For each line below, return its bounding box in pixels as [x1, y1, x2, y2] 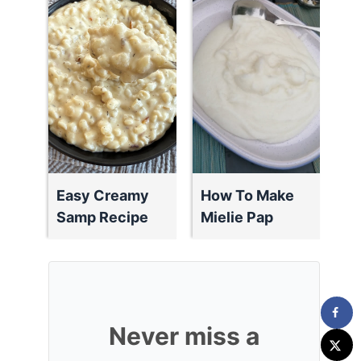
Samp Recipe [56, 209, 149, 226]
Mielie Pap [200, 209, 273, 226]
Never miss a [109, 322, 260, 351]
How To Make [200, 187, 294, 204]
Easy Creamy [56, 187, 150, 204]
